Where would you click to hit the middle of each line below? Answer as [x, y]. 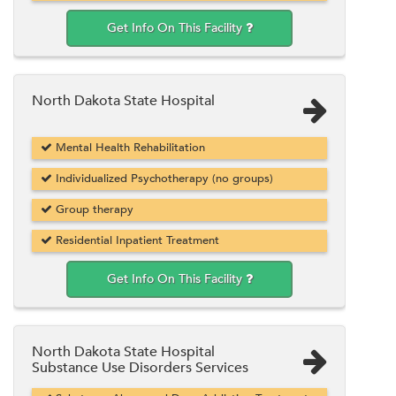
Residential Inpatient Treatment [136, 240]
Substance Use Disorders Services [140, 367]
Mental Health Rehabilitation [129, 147]
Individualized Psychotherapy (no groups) [163, 178]
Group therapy [93, 209]
